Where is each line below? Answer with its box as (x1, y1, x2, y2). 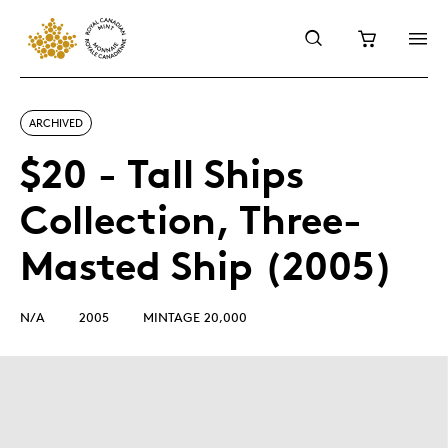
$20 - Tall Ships (20, 149, 304, 198)
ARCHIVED (29, 115, 83, 130)
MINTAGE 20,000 (143, 309, 247, 325)
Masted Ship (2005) (20, 241, 393, 290)
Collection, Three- (20, 195, 362, 244)
